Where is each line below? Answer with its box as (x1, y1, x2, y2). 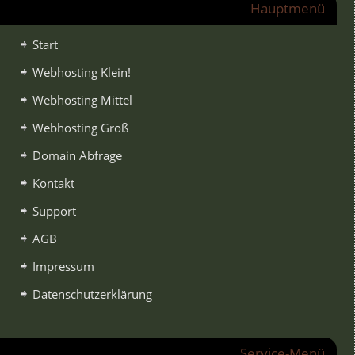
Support (32, 202, 76, 219)
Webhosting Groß (32, 119, 128, 136)
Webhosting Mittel (32, 91, 132, 108)
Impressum (32, 258, 94, 274)
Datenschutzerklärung (32, 285, 152, 302)
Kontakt (32, 174, 74, 191)
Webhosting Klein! (32, 63, 131, 80)
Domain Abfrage (32, 147, 122, 163)
